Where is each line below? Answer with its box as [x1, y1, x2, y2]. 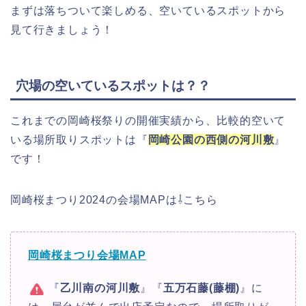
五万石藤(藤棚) [163, 281, 240, 294]
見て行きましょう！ [10, 23, 114, 36]
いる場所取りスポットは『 [10, 133, 148, 145]
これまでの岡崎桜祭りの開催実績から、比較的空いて [10, 114, 286, 126]
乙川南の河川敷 [59, 281, 141, 294]
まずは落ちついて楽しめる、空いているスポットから [10, 4, 286, 16]
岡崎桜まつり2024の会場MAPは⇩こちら [10, 193, 218, 206]
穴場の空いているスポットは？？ [16, 78, 210, 93]
